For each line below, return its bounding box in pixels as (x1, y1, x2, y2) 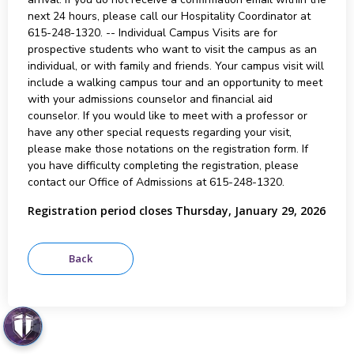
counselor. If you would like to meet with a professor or (27, 108, 307, 123)
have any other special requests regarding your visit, (27, 125, 292, 140)
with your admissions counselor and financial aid (27, 92, 273, 107)
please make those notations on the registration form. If (27, 141, 308, 156)
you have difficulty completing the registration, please (27, 158, 299, 173)
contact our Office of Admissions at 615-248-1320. (27, 175, 284, 190)
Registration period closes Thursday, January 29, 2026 (27, 203, 326, 218)
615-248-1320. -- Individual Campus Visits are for (27, 25, 277, 40)
